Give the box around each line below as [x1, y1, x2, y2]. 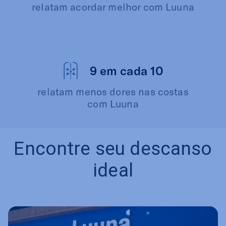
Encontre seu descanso [14, 137, 212, 159]
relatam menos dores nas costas [37, 85, 189, 97]
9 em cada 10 [89, 63, 164, 78]
